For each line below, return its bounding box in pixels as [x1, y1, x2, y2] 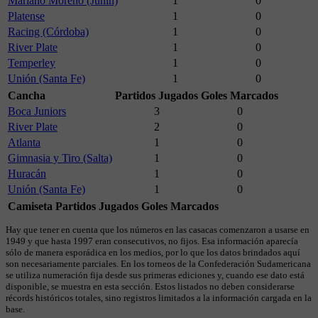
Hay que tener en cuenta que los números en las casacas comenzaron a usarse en [6, 224, 309, 236]
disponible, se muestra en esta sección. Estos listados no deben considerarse [6, 281, 295, 292]
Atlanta [8, 136, 40, 149]
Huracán [8, 168, 46, 180]
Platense [8, 10, 45, 23]
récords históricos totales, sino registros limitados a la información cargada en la [6, 292, 312, 304]
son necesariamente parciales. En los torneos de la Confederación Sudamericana [6, 258, 311, 270]
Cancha [8, 89, 45, 102]
